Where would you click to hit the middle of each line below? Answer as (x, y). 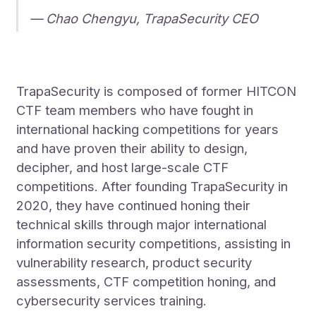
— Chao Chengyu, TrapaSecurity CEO (144, 18)
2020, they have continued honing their (134, 206)
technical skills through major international (142, 225)
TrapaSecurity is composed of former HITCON (157, 91)
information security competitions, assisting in (154, 244)
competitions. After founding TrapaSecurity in (152, 187)
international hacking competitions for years (148, 129)
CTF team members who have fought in (135, 110)
